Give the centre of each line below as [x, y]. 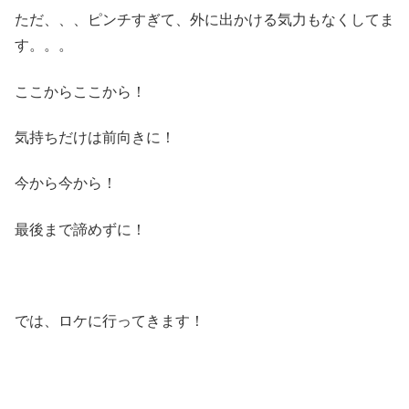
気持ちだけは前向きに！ [95, 137]
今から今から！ [66, 184]
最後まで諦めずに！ [80, 229]
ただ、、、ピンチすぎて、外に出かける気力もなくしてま [204, 20]
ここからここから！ [80, 91]
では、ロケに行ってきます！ [110, 321]
